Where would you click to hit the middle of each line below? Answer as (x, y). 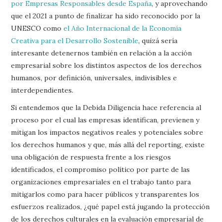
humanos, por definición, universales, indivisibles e (94, 78)
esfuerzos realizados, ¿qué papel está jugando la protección (111, 206)
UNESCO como (37, 28)
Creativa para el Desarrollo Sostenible (75, 40)
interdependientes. (42, 90)
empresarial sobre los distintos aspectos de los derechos (107, 65)
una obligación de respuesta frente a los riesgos (91, 157)
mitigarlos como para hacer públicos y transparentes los (105, 194)
